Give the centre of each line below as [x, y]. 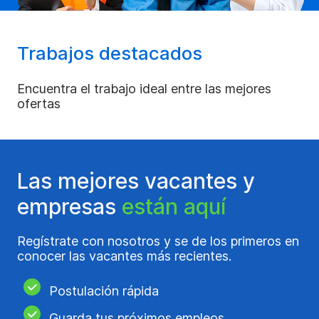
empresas [69, 206]
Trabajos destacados [110, 53]
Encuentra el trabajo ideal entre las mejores [144, 88]
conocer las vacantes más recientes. [124, 256]
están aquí [174, 206]
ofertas [39, 103]
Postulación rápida [104, 291]
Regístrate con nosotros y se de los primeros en [158, 241]
